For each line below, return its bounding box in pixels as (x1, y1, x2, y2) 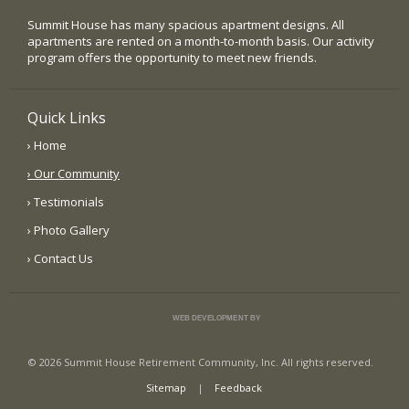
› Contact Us (27, 250, 93, 267)
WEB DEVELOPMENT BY (172, 314, 261, 323)
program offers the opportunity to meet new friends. (27, 49, 317, 67)
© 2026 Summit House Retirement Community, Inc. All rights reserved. (28, 355, 376, 370)
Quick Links (27, 108, 106, 129)
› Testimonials (27, 194, 104, 211)
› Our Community (27, 165, 120, 183)
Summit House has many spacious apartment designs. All (27, 16, 344, 34)
